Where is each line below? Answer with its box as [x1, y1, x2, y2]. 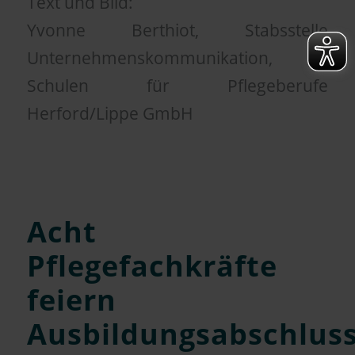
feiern [26, 280, 116, 319]
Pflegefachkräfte [26, 246, 277, 285]
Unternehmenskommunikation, [26, 46, 273, 69]
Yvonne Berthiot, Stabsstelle [26, 18, 329, 41]
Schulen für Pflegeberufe [26, 74, 329, 97]
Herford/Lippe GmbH [26, 101, 193, 124]
